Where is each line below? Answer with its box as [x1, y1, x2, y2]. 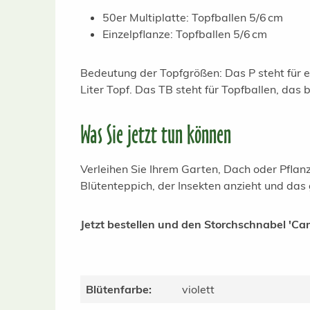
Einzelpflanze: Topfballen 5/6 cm [102, 27, 267, 41]
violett [182, 282, 215, 296]
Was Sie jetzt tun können [80, 120, 231, 149]
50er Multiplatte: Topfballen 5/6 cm [102, 10, 283, 24]
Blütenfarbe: [86, 282, 152, 296]
